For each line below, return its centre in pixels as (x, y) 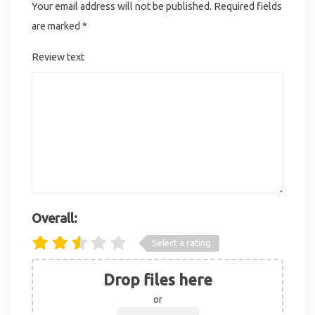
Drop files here (157, 280)
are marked (57, 26)
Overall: (54, 218)
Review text (58, 57)
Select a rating (181, 243)
